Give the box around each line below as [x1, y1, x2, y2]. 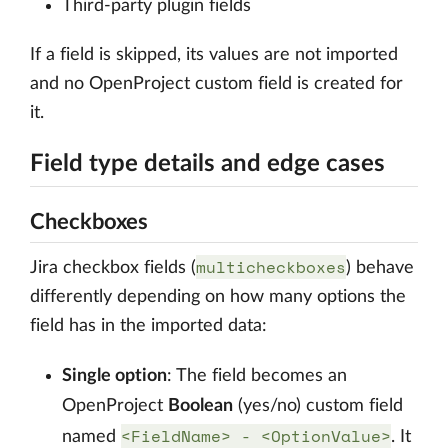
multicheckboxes [196, 255, 346, 279]
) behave [346, 259, 414, 277]
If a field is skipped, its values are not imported [30, 46, 398, 64]
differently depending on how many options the [30, 288, 406, 306]
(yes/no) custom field [233, 397, 403, 415]
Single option [62, 367, 167, 385]
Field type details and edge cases [30, 152, 385, 176]
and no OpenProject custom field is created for [30, 75, 403, 93]
